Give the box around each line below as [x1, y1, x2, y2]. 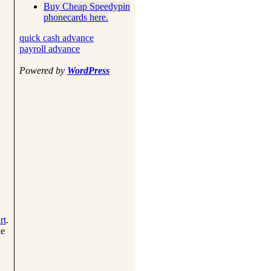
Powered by [19, 65, 67, 76]
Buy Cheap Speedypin [44, 1, 130, 12]
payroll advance [19, 44, 80, 54]
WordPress [67, 65, 109, 76]
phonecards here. [44, 12, 108, 23]
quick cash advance [19, 33, 94, 44]
